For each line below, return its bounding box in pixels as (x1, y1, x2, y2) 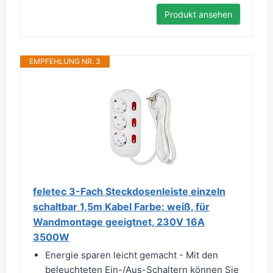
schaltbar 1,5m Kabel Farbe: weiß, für (33, 200, 210, 213)
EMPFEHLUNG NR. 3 (29, 57, 101, 66)
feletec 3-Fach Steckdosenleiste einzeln (33, 185, 225, 198)
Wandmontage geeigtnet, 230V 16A (33, 216, 205, 229)
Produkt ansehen (165, 9, 232, 20)
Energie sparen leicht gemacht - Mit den (45, 249, 218, 261)
